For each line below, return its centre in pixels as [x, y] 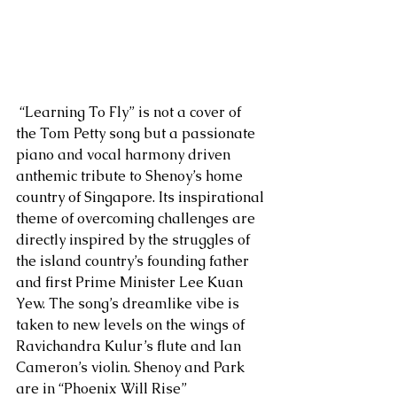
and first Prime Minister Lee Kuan [131, 283]
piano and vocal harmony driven [125, 155]
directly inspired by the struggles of [135, 240]
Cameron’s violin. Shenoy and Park [132, 368]
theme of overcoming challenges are [137, 219]
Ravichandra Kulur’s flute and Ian [130, 346]
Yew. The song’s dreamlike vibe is [129, 304]
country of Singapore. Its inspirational [142, 198]
